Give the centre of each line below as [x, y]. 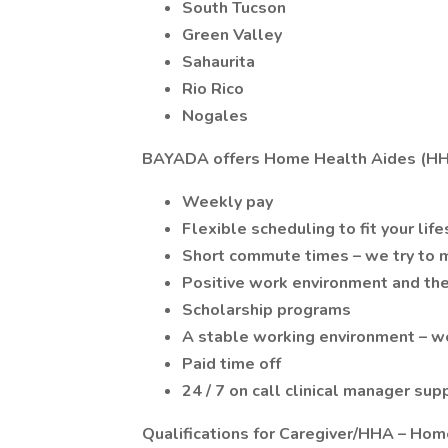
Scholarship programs [266, 310]
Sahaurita [218, 62]
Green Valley [232, 35]
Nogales [215, 116]
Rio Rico [213, 89]
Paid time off [231, 364]
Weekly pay [227, 202]
